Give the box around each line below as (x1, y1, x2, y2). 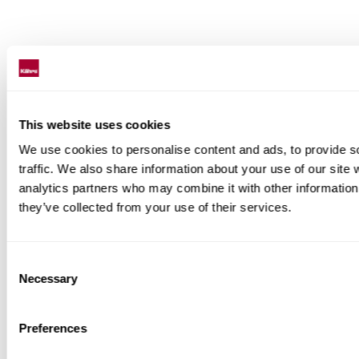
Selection (6, 275, 54, 288)
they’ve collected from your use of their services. (18, 200, 292, 214)
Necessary (18, 272, 78, 285)
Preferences (18, 321, 87, 335)
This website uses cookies (18, 117, 171, 131)
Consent (6, 256, 50, 269)
